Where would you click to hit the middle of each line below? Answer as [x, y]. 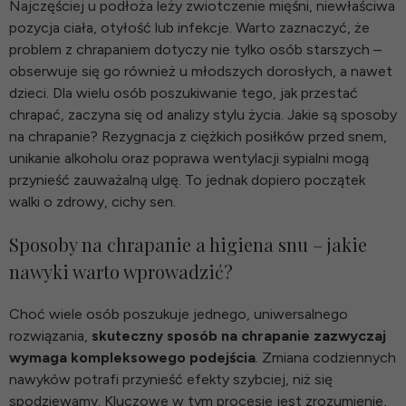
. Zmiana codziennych [326, 357]
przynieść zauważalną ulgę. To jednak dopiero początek [187, 179]
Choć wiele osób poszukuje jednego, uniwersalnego [179, 314]
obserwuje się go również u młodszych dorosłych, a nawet [201, 71]
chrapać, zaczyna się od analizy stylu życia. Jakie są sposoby [203, 114]
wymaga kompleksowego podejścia [132, 357]
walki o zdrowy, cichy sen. [92, 201]
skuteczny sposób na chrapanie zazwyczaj [239, 335]
